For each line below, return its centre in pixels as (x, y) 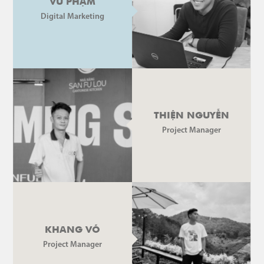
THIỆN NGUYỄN (191, 116)
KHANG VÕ (73, 230)
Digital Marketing (73, 16)
